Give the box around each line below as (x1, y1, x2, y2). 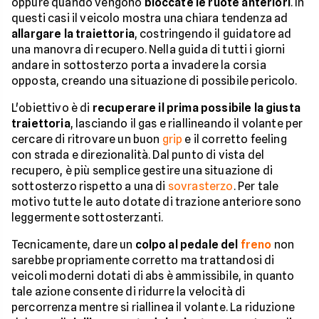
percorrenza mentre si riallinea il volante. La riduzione (11, 300, 295, 314)
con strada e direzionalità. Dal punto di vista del (11, 148, 265, 162)
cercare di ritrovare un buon (11, 132, 162, 146)
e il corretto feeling (182, 132, 287, 146)
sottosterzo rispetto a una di (11, 179, 168, 193)
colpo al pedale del (135, 238, 241, 251)
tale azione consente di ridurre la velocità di (11, 285, 246, 298)
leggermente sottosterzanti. (11, 211, 164, 224)
